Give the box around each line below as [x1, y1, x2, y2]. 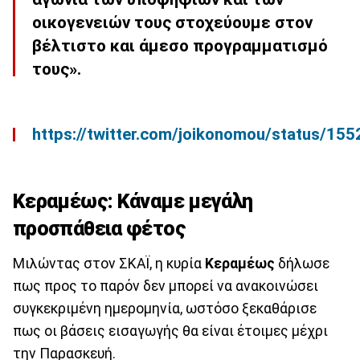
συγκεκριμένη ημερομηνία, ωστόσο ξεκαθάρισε [13, 301, 317, 317]
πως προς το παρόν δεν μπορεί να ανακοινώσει [13, 278, 318, 295]
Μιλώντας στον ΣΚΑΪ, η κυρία [13, 256, 205, 272]
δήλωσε [275, 256, 329, 272]
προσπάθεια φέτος [13, 216, 186, 240]
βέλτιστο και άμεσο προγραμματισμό [32, 36, 328, 56]
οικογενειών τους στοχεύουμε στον [32, 13, 313, 33]
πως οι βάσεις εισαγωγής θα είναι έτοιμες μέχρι [13, 323, 328, 340]
